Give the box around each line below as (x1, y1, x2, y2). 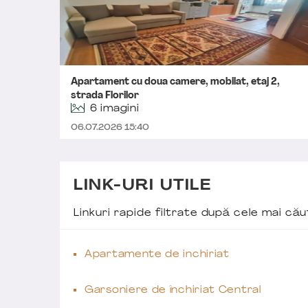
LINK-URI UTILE (74, 179, 212, 193)
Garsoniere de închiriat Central (85, 285, 261, 296)
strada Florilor (71, 91, 139, 101)
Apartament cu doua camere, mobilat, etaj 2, (71, 77, 280, 87)
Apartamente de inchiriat (85, 250, 230, 260)
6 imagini (90, 104, 140, 114)
